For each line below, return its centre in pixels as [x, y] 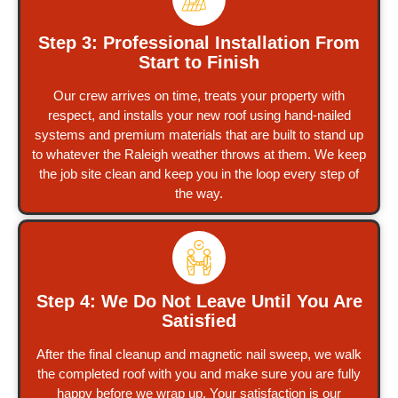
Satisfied [199, 320]
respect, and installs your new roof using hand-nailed [199, 115]
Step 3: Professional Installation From [199, 42]
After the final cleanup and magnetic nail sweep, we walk [199, 354]
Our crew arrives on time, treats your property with [199, 95]
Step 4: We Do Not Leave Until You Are [199, 301]
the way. [199, 193]
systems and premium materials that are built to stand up [199, 134]
